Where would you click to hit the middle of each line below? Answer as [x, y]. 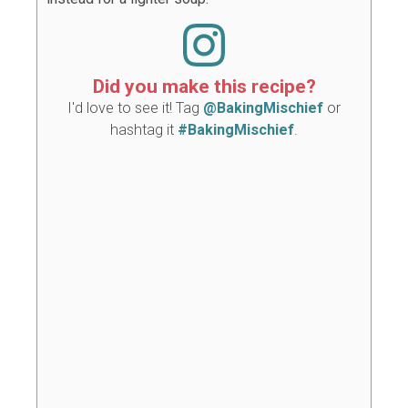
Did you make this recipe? [204, 86]
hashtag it [144, 129]
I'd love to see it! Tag [135, 107]
